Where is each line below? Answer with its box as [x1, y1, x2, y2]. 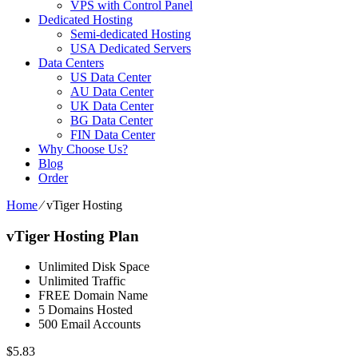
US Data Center [70, 70, 151, 84]
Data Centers [38, 56, 104, 70]
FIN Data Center [70, 128, 155, 141]
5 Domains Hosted [38, 303, 133, 317]
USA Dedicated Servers [70, 42, 191, 55]
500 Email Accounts [38, 317, 141, 332]
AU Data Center [70, 85, 153, 98]
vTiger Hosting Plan [6, 227, 139, 245]
